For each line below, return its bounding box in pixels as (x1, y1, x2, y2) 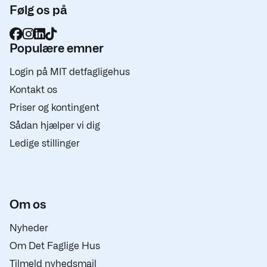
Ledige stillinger (10, 138, 80, 149)
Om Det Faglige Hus (10, 240, 100, 252)
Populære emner (10, 41, 104, 55)
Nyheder (10, 222, 48, 234)
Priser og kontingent (10, 102, 100, 113)
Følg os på (10, 3, 67, 17)
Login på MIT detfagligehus (10, 66, 130, 77)
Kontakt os (10, 84, 57, 95)
